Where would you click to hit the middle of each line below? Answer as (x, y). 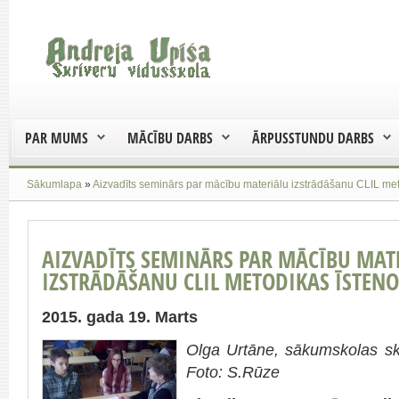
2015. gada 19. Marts (120, 318)
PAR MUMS (57, 138)
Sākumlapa (54, 184)
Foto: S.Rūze (233, 372)
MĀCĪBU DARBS (170, 138)
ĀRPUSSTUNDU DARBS (313, 138)
